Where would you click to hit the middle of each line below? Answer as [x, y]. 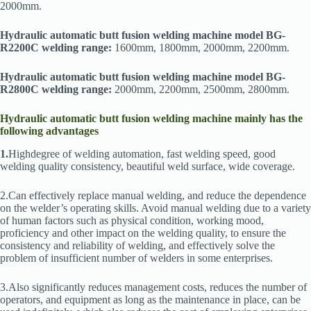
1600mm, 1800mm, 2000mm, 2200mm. [201, 48]
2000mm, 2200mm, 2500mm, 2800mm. [202, 90]
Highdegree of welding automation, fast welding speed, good [142, 154]
